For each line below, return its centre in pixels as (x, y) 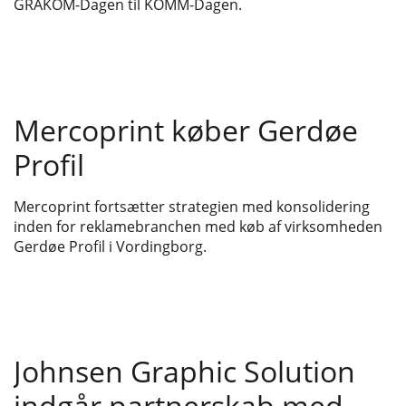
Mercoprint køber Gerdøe (186, 130)
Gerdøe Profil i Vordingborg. (110, 246)
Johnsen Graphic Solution (184, 372)
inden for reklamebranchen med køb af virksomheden (198, 226)
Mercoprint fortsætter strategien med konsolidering (192, 206)
